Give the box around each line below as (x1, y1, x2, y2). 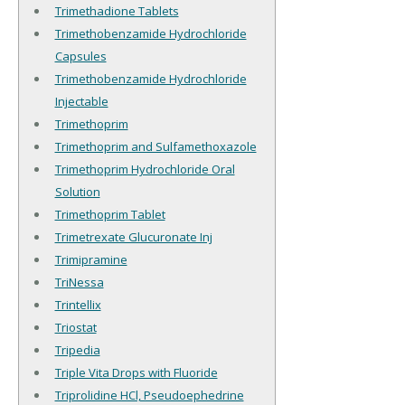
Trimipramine (54, 251, 127, 268)
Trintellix (54, 297, 101, 314)
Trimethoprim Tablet (54, 206, 165, 223)
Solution (54, 184, 100, 201)
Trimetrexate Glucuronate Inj (54, 229, 212, 246)
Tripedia (54, 342, 100, 359)
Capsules (54, 48, 107, 65)
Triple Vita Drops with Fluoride (54, 364, 218, 381)
